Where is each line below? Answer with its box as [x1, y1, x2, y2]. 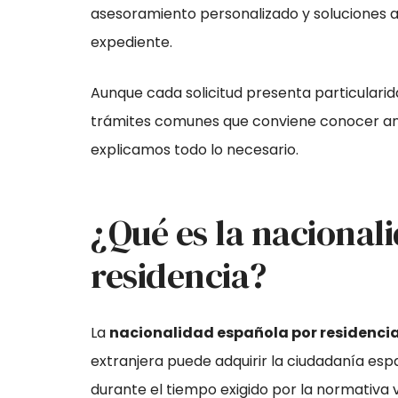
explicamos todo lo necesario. [91, 139, 298, 160]
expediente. [91, 32, 172, 52]
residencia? [91, 251, 267, 299]
